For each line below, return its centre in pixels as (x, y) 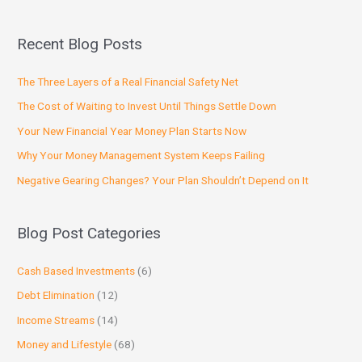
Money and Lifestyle (65, 345)
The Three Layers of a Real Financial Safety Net (128, 81)
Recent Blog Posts (80, 44)
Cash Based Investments (76, 271)
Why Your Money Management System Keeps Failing (141, 156)
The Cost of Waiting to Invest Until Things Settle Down (147, 106)
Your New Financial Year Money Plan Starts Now (132, 130)
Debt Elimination (56, 295)
